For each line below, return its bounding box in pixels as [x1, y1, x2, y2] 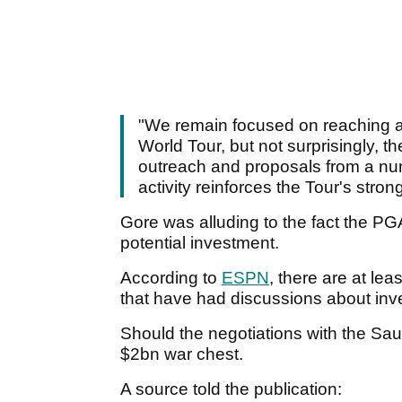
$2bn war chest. [120, 345, 248, 364]
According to [120, 268, 222, 288]
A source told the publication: [120, 380, 346, 399]
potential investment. [120, 233, 284, 253]
